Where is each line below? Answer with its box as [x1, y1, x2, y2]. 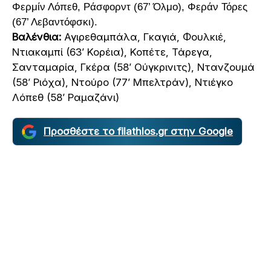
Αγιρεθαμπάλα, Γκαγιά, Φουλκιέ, [61, 31, 226, 44]
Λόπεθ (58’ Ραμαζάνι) [12, 91, 119, 104]
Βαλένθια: [12, 31, 61, 44]
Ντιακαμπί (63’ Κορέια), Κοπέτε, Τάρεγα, [12, 46, 212, 59]
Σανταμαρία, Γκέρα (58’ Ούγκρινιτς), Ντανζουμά [12, 61, 255, 74]
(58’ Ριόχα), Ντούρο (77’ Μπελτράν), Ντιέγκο [12, 76, 233, 89]
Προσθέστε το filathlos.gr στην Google [44, 125, 233, 138]
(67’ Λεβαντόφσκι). [12, 16, 97, 28]
